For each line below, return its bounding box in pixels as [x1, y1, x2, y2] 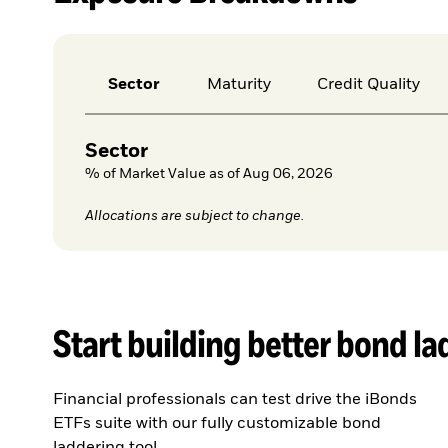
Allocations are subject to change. [84, 209, 304, 224]
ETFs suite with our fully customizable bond [53, 415, 382, 432]
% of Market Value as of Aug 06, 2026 [84, 167, 333, 182]
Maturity [206, 77, 271, 94]
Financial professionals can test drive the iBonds [53, 391, 418, 408]
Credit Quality [317, 77, 421, 94]
